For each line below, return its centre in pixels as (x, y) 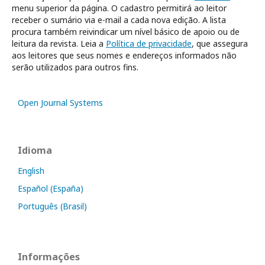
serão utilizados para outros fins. (75, 67)
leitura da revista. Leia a (59, 44)
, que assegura (220, 44)
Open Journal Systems (60, 103)
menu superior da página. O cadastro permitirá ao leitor (119, 8)
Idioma (35, 151)
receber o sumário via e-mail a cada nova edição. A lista (119, 20)
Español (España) (51, 189)
